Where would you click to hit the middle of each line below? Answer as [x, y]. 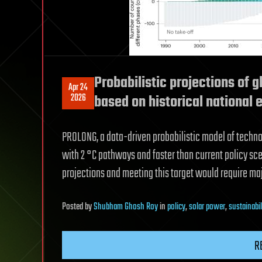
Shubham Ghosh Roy [126, 207]
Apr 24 [78, 88]
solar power [207, 207]
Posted [73, 207]
